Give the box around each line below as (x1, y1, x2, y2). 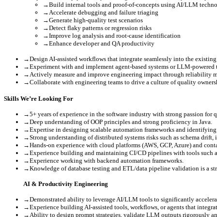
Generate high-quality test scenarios (49, 16, 143, 24)
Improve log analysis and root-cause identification (49, 31, 181, 39)
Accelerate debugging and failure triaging (49, 8, 158, 16)
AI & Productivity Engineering (23, 180, 108, 187)
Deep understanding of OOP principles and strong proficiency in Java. (30, 118, 212, 125)
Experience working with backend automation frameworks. (30, 156, 184, 164)
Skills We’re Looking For (4, 94, 73, 102)
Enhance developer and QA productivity (49, 39, 155, 47)
